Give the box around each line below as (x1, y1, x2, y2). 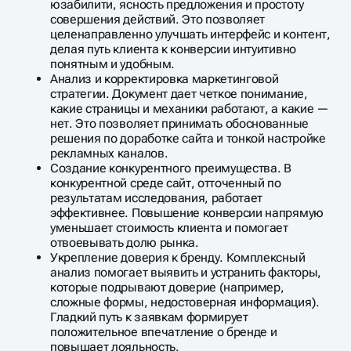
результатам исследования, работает (50, 190, 263, 206)
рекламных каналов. (50, 146, 168, 161)
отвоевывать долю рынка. (50, 235, 199, 251)
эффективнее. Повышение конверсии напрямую (50, 205, 324, 221)
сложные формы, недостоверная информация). (50, 295, 320, 310)
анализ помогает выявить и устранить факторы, (50, 265, 321, 280)
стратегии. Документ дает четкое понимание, (50, 86, 308, 102)
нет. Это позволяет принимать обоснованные (50, 116, 309, 132)
